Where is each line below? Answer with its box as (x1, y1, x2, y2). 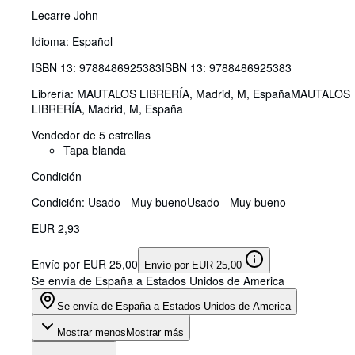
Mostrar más (126, 326, 184, 338)
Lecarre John (32, 6, 98, 23)
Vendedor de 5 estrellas (32, 126, 151, 143)
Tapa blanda (63, 141, 126, 158)
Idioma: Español (32, 32, 113, 49)
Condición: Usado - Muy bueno (32, 193, 187, 210)
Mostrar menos (57, 326, 126, 338)
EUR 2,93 (32, 219, 80, 236)
